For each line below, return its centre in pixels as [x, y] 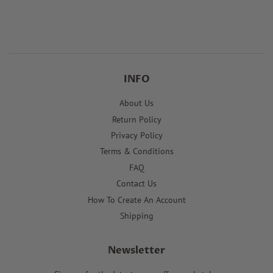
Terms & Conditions [136, 151]
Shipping [136, 215]
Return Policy [136, 119]
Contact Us [136, 184]
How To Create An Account [136, 200]
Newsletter [136, 251]
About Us [136, 103]
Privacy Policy [136, 135]
